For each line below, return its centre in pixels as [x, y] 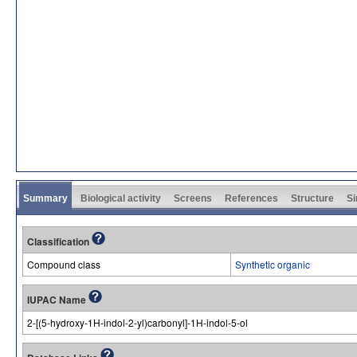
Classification [59, 241]
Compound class [64, 264]
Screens [193, 198]
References [251, 198]
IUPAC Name [58, 300]
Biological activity [121, 198]
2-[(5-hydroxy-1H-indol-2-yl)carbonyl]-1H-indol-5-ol [137, 322]
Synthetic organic [273, 264]
